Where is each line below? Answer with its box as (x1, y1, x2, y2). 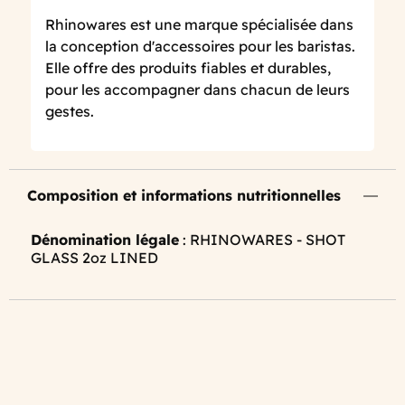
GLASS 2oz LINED (31, 249, 158, 268)
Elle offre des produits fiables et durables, (45, 59, 331, 78)
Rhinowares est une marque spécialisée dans (45, 15, 353, 34)
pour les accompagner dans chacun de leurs (45, 80, 350, 99)
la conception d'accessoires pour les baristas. (45, 37, 355, 56)
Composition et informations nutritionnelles (27, 186, 341, 205)
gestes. (45, 102, 94, 121)
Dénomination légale (31, 231, 179, 250)
